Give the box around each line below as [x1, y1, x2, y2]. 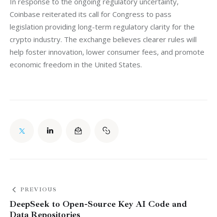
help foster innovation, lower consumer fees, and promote [10, 46, 206, 57]
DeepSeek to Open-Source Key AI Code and [10, 199, 187, 210]
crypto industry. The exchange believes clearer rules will [10, 34, 199, 44]
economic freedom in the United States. [10, 59, 142, 69]
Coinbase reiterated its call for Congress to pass [10, 9, 173, 19]
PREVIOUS [20, 186, 57, 194]
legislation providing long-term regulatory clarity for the [10, 21, 197, 31]
